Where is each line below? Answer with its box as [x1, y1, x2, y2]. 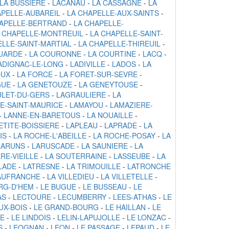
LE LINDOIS [11, 212, 51, 223]
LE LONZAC [127, 212, 166, 223]
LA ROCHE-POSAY [93, 130, 155, 141]
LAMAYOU [70, 100, 103, 110]
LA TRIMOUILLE [66, 161, 121, 172]
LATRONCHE [127, 161, 171, 172]
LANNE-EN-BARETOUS [4, 110, 80, 121]
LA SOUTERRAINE [45, 151, 107, 162]
